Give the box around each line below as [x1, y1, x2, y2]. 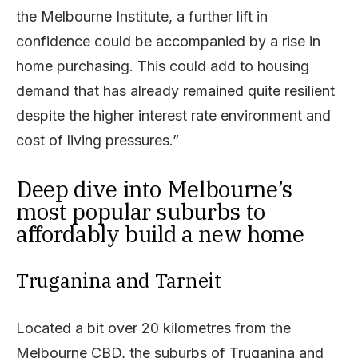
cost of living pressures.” [16, 132, 179, 149]
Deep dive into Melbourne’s [16, 174, 292, 204]
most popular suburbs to [16, 197, 265, 226]
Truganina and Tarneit [16, 268, 221, 293]
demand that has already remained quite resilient [16, 82, 335, 99]
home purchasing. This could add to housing [16, 58, 309, 74]
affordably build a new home [16, 219, 304, 249]
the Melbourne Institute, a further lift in [16, 8, 268, 25]
